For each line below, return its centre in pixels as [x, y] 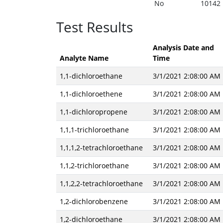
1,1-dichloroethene [91, 94]
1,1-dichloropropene [93, 112]
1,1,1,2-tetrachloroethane [101, 148]
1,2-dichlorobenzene [94, 201]
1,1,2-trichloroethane [94, 166]
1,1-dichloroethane [91, 76]
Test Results [94, 27]
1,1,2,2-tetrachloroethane [101, 183]
